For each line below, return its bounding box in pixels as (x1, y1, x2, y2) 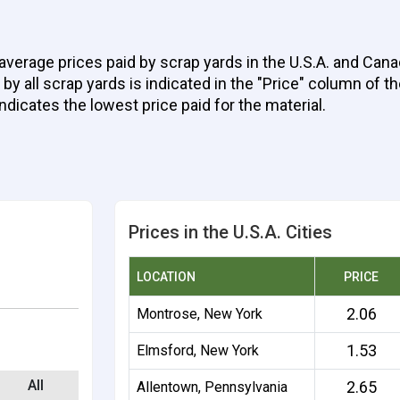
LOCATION (137, 270, 196, 284)
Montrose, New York (137, 305, 263, 322)
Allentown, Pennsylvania (137, 379, 288, 396)
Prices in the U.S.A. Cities (129, 221, 333, 243)
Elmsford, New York (137, 342, 260, 359)
